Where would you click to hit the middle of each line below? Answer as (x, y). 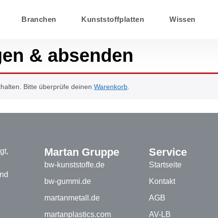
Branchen (39, 19)
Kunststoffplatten (113, 19)
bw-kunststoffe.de (75, 165)
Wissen (182, 19)
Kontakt (162, 182)
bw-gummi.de (68, 182)
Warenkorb (111, 87)
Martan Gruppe (82, 152)
